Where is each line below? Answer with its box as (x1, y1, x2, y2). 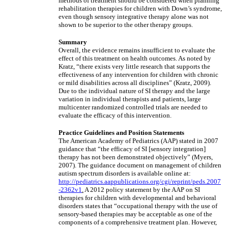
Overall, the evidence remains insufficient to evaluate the (59, 46, 215, 54)
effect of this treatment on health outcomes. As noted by (59, 54, 211, 62)
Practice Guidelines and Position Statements (59, 129, 184, 136)
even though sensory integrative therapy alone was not (59, 13, 209, 20)
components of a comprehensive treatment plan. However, (59, 218, 217, 226)
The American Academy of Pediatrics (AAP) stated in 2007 (59, 137, 218, 145)
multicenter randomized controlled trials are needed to (59, 103, 208, 111)
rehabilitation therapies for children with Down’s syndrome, (59, 5, 222, 12)
